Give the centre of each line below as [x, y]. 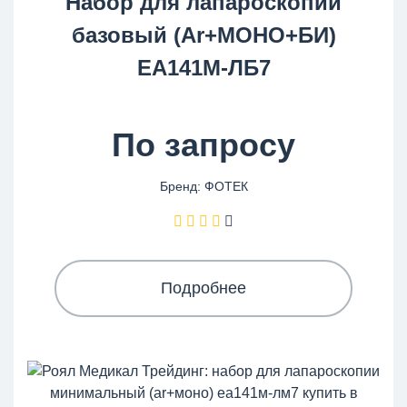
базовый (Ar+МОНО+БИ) [203, 35]
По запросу [203, 145]
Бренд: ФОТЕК [203, 186]
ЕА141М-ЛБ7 [203, 68]
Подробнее [203, 288]
